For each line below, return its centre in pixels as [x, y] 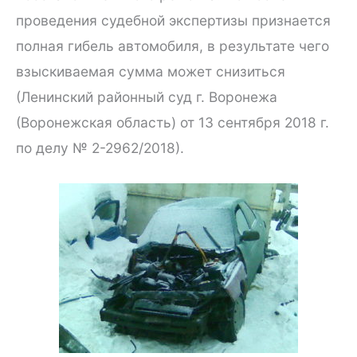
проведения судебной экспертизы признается [173, 21]
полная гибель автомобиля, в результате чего [173, 46]
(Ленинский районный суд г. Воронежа [147, 97]
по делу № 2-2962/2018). [100, 148]
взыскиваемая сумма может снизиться [151, 72]
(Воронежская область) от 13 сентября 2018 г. [173, 123]
